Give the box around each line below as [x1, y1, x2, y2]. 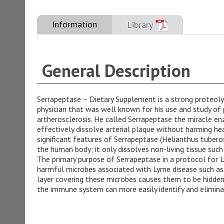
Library [126, 19, 153, 30]
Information [51, 18, 97, 30]
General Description [41, 59, 190, 82]
